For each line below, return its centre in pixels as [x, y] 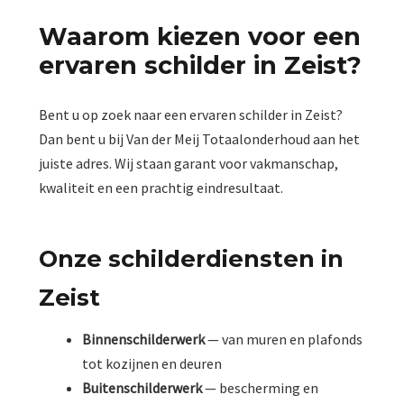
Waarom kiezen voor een [200, 36]
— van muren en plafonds [284, 340]
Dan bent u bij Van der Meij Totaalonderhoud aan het [200, 139]
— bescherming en [261, 388]
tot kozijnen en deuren [152, 364]
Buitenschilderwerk [142, 388]
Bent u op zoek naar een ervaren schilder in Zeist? [191, 115]
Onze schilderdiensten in [192, 258]
